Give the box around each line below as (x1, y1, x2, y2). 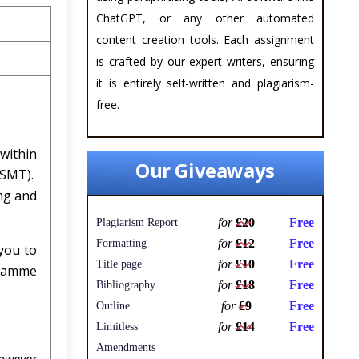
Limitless (96, 321, 138, 333)
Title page (96, 258, 142, 271)
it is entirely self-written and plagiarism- (96, 75, 314, 91)
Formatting (96, 237, 147, 250)
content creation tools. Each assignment (96, 32, 314, 48)
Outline (96, 300, 130, 313)
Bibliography (96, 279, 155, 292)
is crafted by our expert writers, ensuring (96, 54, 314, 70)
